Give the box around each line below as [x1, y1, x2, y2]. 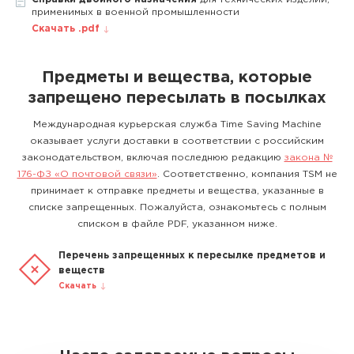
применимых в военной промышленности [32, 8, 239, 17]
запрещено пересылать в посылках [28, 91, 326, 105]
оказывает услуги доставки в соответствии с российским [30, 137, 324, 145]
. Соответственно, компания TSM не [156, 170, 337, 179]
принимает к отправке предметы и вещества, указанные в [30, 186, 324, 195]
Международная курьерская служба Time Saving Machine [32, 120, 322, 129]
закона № [284, 153, 333, 162]
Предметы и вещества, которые [42, 70, 312, 85]
